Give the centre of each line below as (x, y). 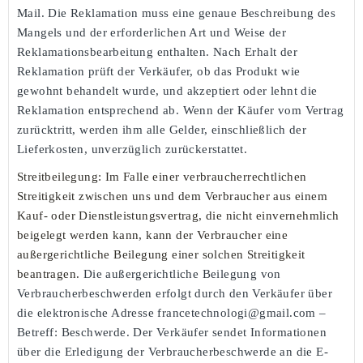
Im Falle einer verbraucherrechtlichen (206, 176)
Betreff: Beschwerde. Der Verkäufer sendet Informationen (172, 332)
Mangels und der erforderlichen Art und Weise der (152, 32)
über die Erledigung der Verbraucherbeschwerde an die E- (173, 351)
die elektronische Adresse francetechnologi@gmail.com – (172, 312)
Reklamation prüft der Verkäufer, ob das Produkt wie (159, 71)
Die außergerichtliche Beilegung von (182, 273)
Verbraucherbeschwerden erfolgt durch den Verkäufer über (175, 293)
